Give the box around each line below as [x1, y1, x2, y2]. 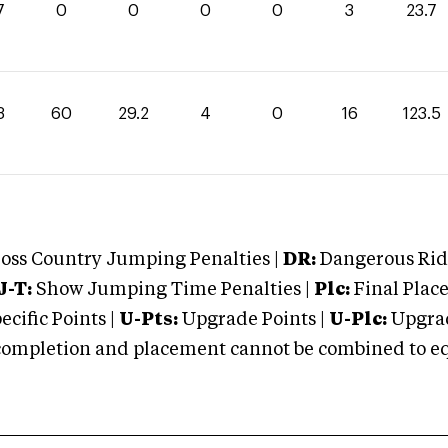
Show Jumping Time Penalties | [32, 281, 310, 299]
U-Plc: [329, 311, 387, 329]
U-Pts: [119, 311, 178, 329]
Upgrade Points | [182, 311, 329, 329]
